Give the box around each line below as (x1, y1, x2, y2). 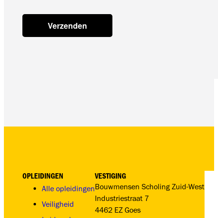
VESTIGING (95, 170, 127, 181)
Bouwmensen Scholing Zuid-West (95, 182, 205, 191)
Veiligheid (42, 199, 74, 209)
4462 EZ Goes (95, 205, 141, 215)
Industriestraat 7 (95, 193, 149, 203)
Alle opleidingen (42, 183, 95, 193)
